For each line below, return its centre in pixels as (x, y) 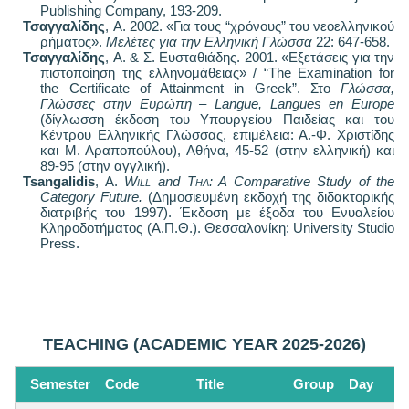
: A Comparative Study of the (302, 181)
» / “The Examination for (316, 72)
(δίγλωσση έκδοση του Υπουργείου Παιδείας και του (217, 119)
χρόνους (255, 26)
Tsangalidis (59, 181)
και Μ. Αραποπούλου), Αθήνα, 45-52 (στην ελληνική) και (217, 150)
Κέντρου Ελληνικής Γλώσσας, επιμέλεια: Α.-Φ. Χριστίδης (217, 134)
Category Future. (94, 196)
